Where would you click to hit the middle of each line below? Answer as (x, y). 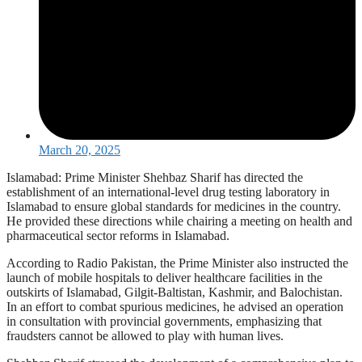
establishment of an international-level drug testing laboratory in (168, 192)
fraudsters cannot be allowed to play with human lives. (145, 335)
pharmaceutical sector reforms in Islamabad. (118, 235)
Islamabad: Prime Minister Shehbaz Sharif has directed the (155, 177)
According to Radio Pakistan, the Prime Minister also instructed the (177, 263)
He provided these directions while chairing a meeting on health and (179, 221)
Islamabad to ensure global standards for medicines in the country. (174, 206)
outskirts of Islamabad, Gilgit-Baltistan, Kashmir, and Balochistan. (175, 292)
